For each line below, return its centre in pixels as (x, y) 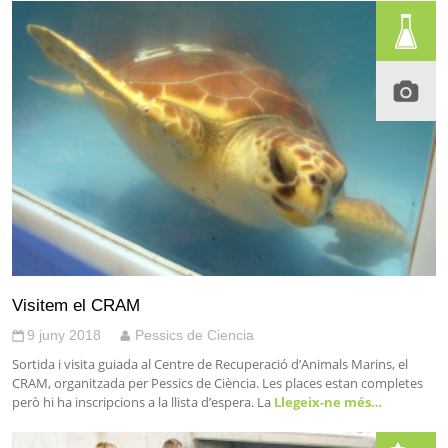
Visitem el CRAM (76, 304)
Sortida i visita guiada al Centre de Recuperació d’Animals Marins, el (210, 363)
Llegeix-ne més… (326, 401)
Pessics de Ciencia (194, 334)
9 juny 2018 (64, 334)
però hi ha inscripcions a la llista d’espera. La (141, 401)
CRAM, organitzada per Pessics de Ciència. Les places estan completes (217, 382)
